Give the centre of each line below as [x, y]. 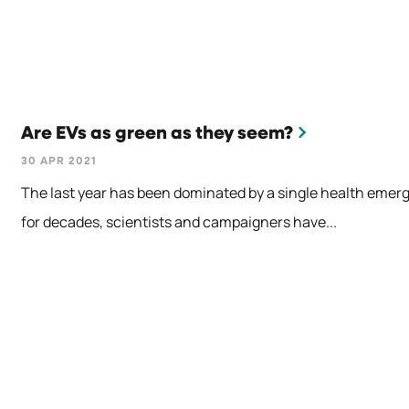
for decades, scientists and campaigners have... [179, 222]
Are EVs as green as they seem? [157, 134]
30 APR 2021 [59, 162]
